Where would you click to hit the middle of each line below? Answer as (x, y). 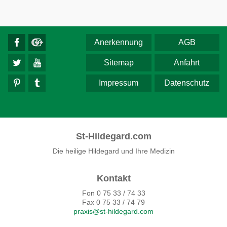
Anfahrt (187, 63)
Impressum (119, 83)
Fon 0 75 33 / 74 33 (113, 193)
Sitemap (119, 63)
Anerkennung (119, 42)
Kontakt (113, 178)
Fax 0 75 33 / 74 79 (113, 202)
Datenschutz (187, 83)
